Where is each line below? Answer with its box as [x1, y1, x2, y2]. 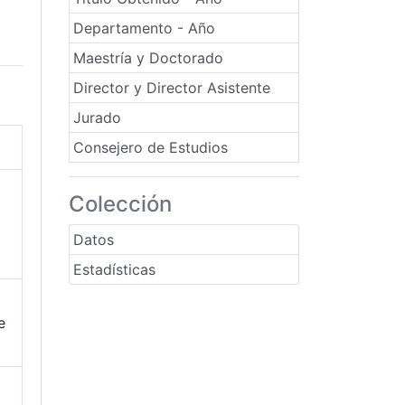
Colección [69, 191, 172, 217]
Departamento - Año [73, 19, 215, 37]
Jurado [73, 108, 121, 127]
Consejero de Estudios [73, 138, 228, 156]
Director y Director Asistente [73, 79, 270, 97]
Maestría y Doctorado [73, 49, 223, 67]
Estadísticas [73, 260, 155, 278]
